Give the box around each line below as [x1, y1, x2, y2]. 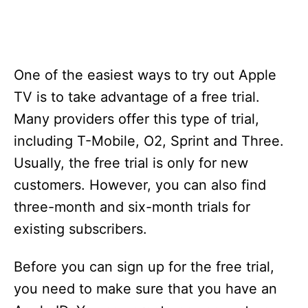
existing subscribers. [14, 221, 147, 237]
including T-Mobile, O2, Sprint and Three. [14, 133, 284, 149]
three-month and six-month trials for [14, 199, 250, 215]
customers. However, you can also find [14, 177, 266, 193]
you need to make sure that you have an [14, 280, 277, 297]
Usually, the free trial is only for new [14, 155, 248, 171]
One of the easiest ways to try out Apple [14, 67, 276, 83]
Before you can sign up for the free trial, [14, 258, 274, 275]
